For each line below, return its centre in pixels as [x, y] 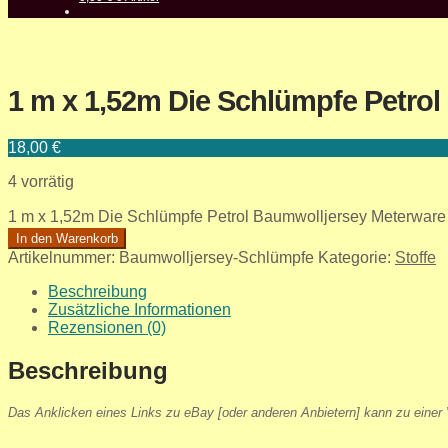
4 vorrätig [41, 181]
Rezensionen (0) [107, 327]
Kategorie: [356, 257]
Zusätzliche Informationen [139, 309]
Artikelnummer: [63, 257]
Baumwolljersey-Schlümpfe [216, 257]
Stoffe [415, 257]
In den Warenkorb [67, 238]
